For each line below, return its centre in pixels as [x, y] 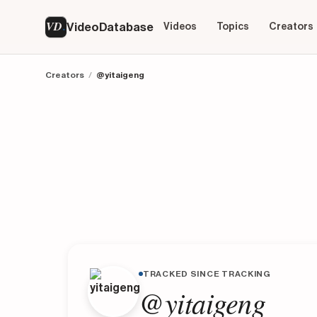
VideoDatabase [110, 27]
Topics [232, 27]
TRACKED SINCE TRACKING [207, 274]
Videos [180, 27]
